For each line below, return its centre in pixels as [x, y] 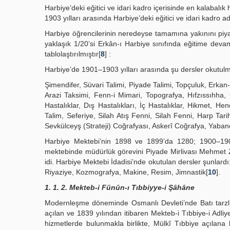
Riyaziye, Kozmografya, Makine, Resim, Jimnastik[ [126, 172]
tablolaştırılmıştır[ [73, 54]
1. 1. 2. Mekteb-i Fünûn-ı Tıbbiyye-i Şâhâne [120, 187]
